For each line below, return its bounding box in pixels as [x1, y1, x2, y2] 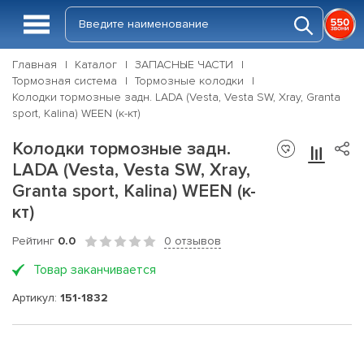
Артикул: [12, 290, 60, 305]
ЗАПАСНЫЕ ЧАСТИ [135, 58, 233, 71]
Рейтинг [12, 234, 58, 248]
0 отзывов [164, 234, 221, 248]
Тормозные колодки [135, 74, 244, 88]
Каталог [75, 58, 117, 71]
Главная [12, 58, 57, 71]
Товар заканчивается [33, 262, 156, 278]
